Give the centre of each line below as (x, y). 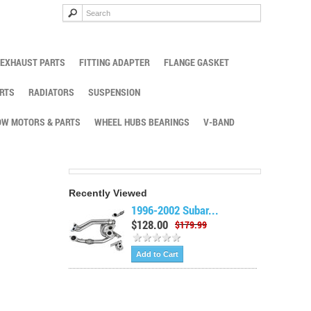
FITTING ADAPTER (115, 62)
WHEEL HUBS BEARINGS (142, 122)
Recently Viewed (108, 193)
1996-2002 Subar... (175, 210)
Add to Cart (158, 254)
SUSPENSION (114, 92)
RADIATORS (51, 92)
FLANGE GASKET (196, 62)
